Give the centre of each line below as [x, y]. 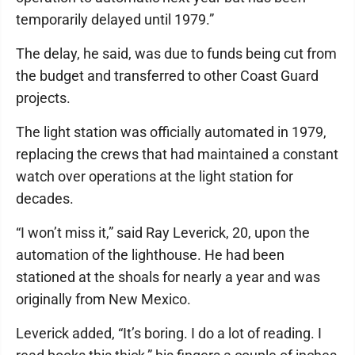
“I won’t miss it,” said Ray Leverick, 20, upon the [163, 233]
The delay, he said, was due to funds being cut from [176, 53]
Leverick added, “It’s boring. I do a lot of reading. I [169, 333]
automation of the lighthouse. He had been [150, 255]
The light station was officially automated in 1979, [171, 132]
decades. [45, 198]
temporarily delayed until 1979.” [115, 19]
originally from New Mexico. [103, 299]
